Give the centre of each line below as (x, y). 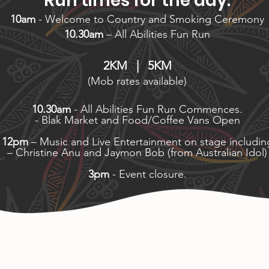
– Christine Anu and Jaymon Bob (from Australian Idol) (137, 153)
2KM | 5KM (137, 65)
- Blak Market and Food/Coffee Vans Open (137, 120)
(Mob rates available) (137, 81)
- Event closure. (148, 174)
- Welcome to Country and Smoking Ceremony (151, 19)
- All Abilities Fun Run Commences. (157, 109)
